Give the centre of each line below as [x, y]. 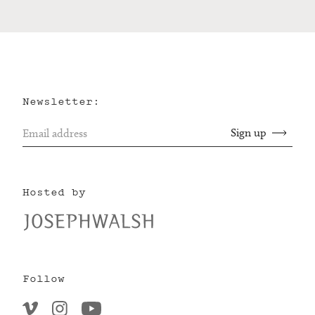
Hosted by [54, 192]
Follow [44, 278]
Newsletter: [61, 102]
